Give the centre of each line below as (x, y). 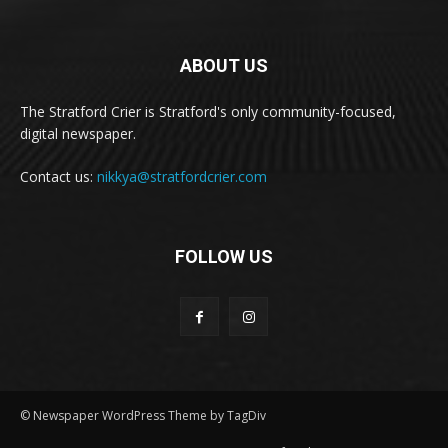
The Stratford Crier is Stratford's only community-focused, (208, 111)
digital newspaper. (78, 133)
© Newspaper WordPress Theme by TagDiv (143, 415)
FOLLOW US (224, 256)
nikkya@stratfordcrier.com (182, 176)
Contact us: (58, 176)
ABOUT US (224, 65)
